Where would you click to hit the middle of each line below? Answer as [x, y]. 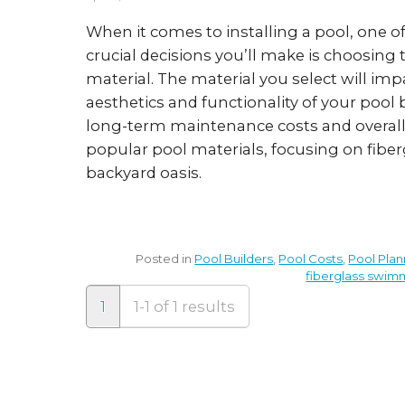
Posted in [165, 258]
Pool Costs [311, 258]
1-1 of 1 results [185, 306]
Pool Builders [234, 258]
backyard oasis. [144, 172]
